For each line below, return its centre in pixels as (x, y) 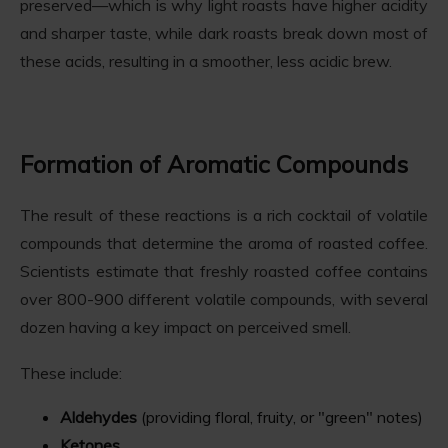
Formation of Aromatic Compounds (214, 164)
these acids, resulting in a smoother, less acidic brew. (206, 61)
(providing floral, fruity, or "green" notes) (280, 416)
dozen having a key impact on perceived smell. (185, 326)
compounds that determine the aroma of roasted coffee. (224, 242)
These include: (71, 372)
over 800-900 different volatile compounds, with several (224, 298)
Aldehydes (98, 416)
